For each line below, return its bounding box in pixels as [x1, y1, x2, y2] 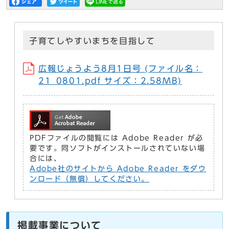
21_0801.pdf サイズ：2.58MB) [38, 77, 182, 85]
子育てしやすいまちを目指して [29, 37, 155, 45]
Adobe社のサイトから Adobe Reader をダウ [30, 165, 207, 173]
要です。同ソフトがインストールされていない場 [30, 145, 205, 152]
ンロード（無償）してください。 [30, 175, 149, 183]
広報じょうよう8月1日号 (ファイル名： [38, 64, 202, 73]
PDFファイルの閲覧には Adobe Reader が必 [30, 134, 203, 142]
